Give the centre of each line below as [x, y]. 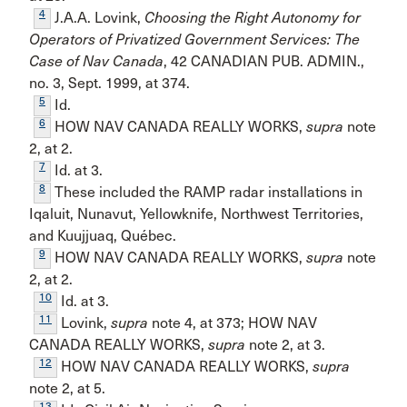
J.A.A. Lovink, [98, 18]
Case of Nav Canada [96, 61]
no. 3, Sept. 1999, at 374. [109, 83]
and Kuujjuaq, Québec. [103, 236]
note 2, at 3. [285, 345]
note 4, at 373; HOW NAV [233, 323]
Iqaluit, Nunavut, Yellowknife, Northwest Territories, [196, 214]
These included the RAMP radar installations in [207, 192]
